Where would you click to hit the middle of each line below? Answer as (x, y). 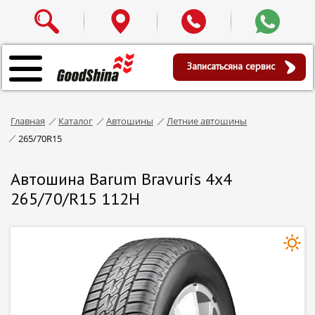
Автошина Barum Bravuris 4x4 (121, 179)
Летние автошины (207, 121)
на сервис (255, 66)
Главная (28, 121)
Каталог (76, 121)
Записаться (210, 66)
